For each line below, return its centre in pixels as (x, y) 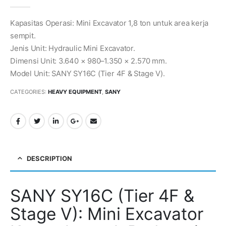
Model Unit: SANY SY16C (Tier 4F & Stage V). (88, 73)
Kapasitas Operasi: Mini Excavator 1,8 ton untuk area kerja (109, 23)
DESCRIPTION (49, 158)
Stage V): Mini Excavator (107, 214)
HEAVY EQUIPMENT (75, 92)
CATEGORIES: (29, 92)
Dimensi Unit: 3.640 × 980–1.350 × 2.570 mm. (89, 61)
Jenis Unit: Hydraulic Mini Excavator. (73, 48)
